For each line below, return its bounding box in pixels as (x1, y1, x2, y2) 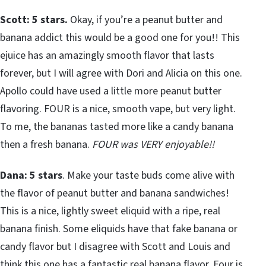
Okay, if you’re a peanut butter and (68, 12, 223, 28)
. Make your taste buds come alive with (62, 168, 235, 183)
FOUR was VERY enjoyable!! (92, 137, 214, 153)
